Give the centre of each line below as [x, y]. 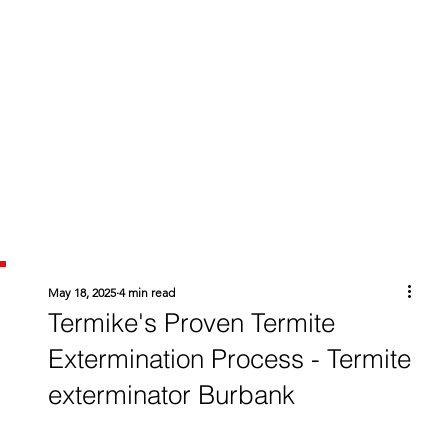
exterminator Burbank [171, 395]
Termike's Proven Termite [191, 323]
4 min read [146, 293]
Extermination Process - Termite [229, 359]
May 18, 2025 [81, 293]
